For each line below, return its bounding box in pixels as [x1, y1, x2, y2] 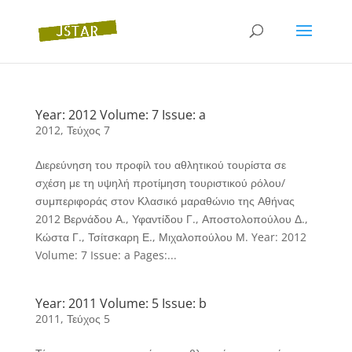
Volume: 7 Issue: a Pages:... [35, 247, 177, 262]
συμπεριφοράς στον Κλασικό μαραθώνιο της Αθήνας [35, 193, 295, 208]
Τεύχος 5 [66, 311, 110, 326]
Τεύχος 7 [66, 123, 110, 137]
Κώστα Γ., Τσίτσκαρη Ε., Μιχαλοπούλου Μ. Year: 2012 [35, 229, 306, 244]
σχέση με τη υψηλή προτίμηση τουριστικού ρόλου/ [35, 175, 285, 190]
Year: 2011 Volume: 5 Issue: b [35, 295, 207, 312]
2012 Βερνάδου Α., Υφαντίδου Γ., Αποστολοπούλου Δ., [35, 211, 308, 226]
